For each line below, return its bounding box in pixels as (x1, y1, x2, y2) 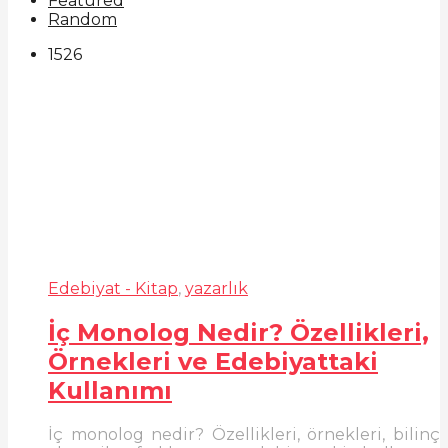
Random (48, 10, 117, 30)
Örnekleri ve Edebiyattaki (48, 347, 378, 377)
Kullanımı (48, 376, 172, 406)
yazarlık (185, 279, 248, 299)
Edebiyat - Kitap (48, 279, 178, 299)
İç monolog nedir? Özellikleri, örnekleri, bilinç (48, 425, 440, 445)
